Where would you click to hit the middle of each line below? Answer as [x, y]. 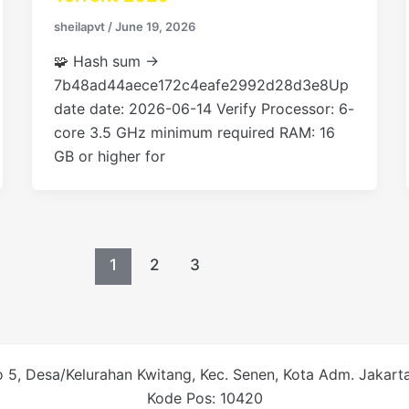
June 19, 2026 [155, 27]
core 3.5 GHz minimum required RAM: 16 [194, 132]
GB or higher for [109, 156]
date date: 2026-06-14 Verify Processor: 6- [204, 108]
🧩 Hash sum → [106, 61]
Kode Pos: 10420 [204, 398]
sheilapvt [80, 27]
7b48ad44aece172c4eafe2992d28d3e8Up [201, 84]
